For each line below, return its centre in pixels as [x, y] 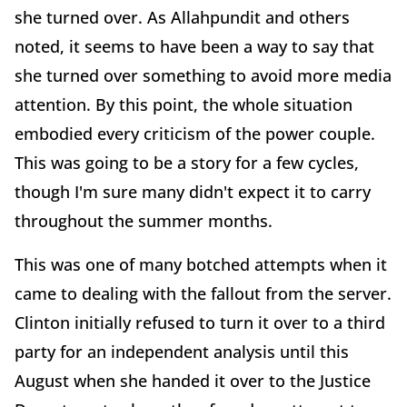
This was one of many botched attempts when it [201, 264]
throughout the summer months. [144, 220]
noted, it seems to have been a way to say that [194, 46]
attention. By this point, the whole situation [184, 104]
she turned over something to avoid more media [203, 75]
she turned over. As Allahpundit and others [182, 17]
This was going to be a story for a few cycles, [187, 162]
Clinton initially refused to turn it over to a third [200, 322]
